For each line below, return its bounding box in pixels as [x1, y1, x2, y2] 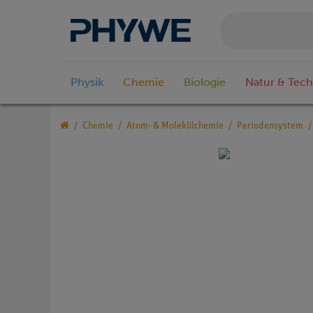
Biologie [184, 75, 226, 89]
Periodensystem [237, 121, 303, 132]
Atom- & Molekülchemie [126, 121, 224, 132]
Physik [71, 75, 103, 89]
